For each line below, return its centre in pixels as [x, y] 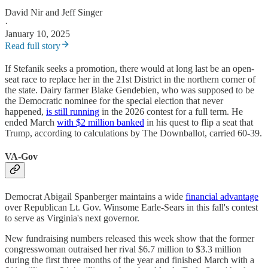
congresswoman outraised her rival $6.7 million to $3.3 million [123, 249]
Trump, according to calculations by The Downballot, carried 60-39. [133, 133]
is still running [73, 112]
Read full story [33, 46]
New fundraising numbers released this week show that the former [130, 238]
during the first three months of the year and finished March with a [130, 260]
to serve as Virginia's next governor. [72, 218]
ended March [31, 123]
